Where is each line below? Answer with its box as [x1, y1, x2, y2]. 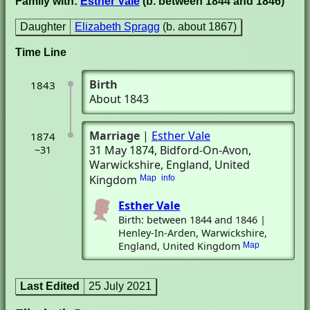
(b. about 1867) [163, 21, 237, 33]
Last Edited [20, 280, 80, 292]
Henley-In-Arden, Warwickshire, [118, 226, 268, 239]
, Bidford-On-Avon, [154, 143, 251, 158]
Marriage [89, 128, 140, 143]
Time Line [15, 46, 66, 58]
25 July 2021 [89, 280, 152, 292]
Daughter [20, 21, 66, 33]
